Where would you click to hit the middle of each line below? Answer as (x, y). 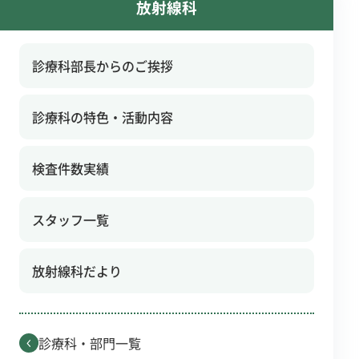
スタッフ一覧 (71, 219)
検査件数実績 (71, 168)
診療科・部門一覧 (90, 343)
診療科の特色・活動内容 (103, 117)
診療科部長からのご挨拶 (103, 65)
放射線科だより (77, 270)
